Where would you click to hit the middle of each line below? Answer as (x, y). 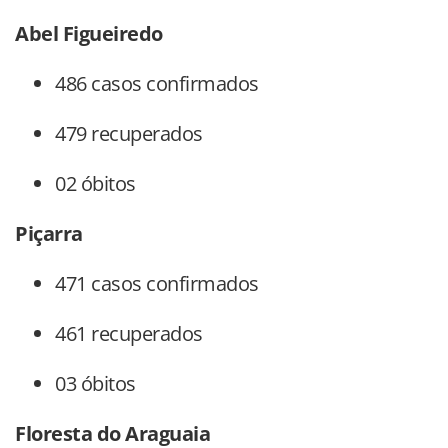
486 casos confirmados (157, 84)
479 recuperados (129, 134)
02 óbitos (95, 184)
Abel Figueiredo (89, 34)
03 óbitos (95, 384)
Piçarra (49, 234)
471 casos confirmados (157, 284)
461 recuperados (129, 334)
